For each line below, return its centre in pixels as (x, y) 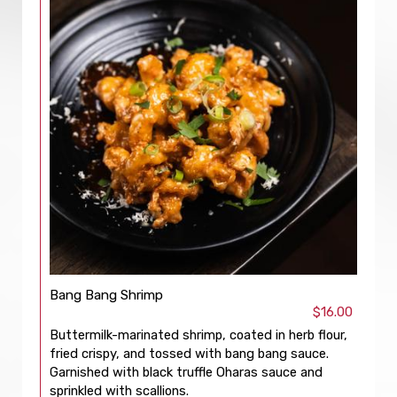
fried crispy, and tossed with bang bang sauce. (189, 354)
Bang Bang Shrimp (106, 295)
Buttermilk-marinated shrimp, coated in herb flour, (198, 335)
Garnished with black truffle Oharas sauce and (186, 372)
